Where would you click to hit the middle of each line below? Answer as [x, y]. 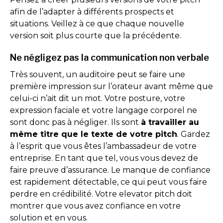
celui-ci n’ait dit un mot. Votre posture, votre [98, 98]
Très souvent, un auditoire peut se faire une [98, 74]
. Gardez [194, 134]
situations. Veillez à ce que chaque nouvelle [97, 24]
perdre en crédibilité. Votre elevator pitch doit [101, 194]
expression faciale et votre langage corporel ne [104, 110]
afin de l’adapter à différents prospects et [92, 12]
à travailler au [170, 122]
